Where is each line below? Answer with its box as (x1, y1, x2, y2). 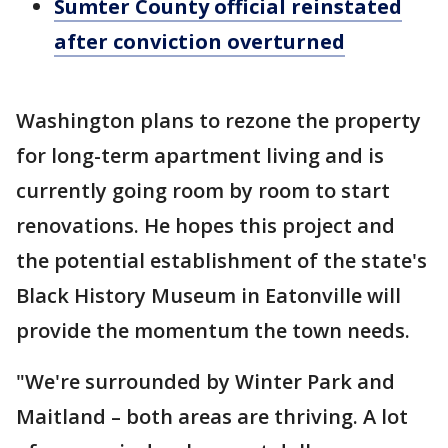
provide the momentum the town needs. (16, 317, 415, 344)
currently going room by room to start (16, 177, 390, 204)
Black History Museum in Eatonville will (16, 282, 401, 309)
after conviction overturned (54, 28, 345, 55)
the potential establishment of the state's (16, 247, 427, 274)
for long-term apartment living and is (16, 142, 384, 169)
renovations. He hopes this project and (16, 212, 395, 239)
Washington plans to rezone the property (16, 107, 421, 134)
